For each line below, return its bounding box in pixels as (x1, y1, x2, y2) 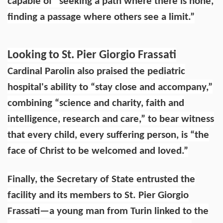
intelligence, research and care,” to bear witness (7, 113, 214, 124)
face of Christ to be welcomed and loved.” (7, 145, 188, 156)
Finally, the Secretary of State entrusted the (7, 174, 195, 185)
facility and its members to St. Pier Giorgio (7, 190, 189, 201)
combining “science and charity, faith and (7, 98, 184, 109)
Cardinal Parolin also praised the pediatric (7, 66, 185, 77)
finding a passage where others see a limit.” (7, 11, 195, 22)
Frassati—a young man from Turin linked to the (7, 206, 209, 217)
